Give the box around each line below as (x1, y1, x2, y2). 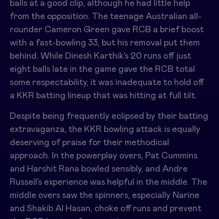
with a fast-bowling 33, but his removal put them (10, 38, 200, 47)
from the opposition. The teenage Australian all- (10, 12, 201, 21)
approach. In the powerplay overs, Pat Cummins (10, 151, 197, 160)
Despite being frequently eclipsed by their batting (10, 111, 208, 121)
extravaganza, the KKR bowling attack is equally (10, 125, 200, 134)
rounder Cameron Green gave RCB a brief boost (10, 25, 204, 34)
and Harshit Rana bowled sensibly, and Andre (10, 164, 188, 174)
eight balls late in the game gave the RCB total (10, 65, 195, 74)
